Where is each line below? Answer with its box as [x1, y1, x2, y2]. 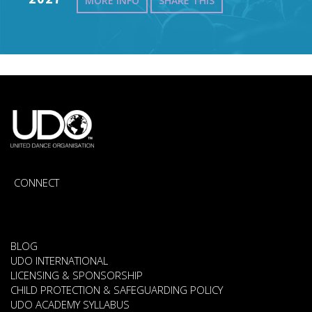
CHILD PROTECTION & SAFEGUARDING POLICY [10, 283, 223, 297]
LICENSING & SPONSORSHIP [10, 268, 143, 283]
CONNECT [14, 175, 59, 190]
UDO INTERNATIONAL [10, 253, 108, 268]
